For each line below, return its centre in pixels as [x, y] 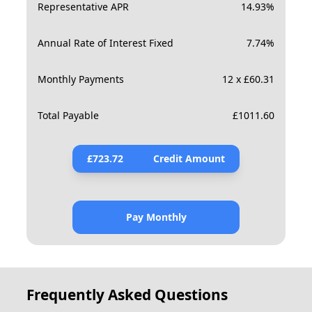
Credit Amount [189, 158]
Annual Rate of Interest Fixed [106, 42]
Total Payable [69, 115]
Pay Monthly [156, 217]
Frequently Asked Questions [127, 294]
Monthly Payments [81, 79]
